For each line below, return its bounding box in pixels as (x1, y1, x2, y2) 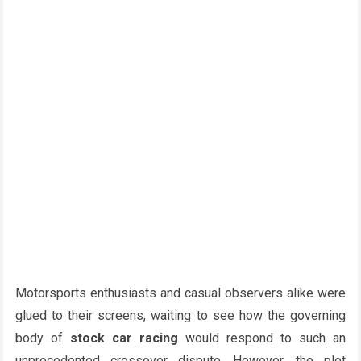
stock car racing (69, 330, 178, 346)
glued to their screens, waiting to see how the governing (15, 308, 346, 323)
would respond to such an (177, 330, 346, 346)
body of (15, 330, 70, 346)
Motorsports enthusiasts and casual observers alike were (15, 285, 346, 301)
